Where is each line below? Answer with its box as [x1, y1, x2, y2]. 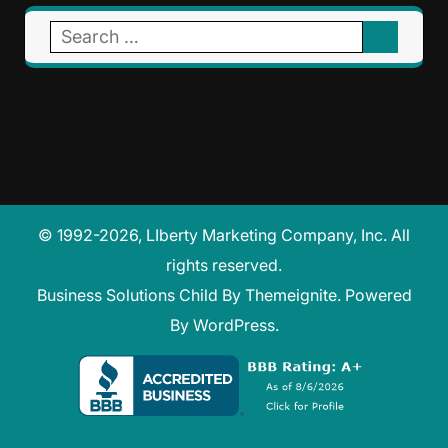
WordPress [192, 314, 275, 335]
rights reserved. [166, 254, 282, 275]
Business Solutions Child [36, 284, 218, 305]
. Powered [336, 284, 412, 305]
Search [49, 24, 101, 45]
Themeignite [244, 284, 337, 305]
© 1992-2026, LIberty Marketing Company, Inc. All [38, 224, 410, 245]
